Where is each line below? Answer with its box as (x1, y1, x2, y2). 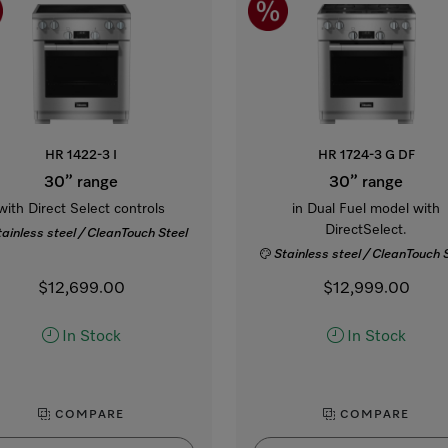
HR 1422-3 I (45, 148, 118, 162)
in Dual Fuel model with (292, 201, 441, 216)
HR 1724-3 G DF (317, 148, 415, 162)
